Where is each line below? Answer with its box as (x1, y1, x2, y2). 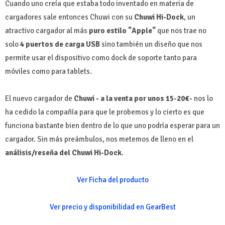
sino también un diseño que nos (100, 39, 202, 49)
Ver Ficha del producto (76, 175, 149, 184)
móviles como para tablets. (5, 66, 92, 76)
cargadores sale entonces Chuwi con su (5, 12, 134, 22)
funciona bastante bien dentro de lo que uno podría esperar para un (5, 121, 220, 130)
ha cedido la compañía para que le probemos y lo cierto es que (5, 107, 204, 117)
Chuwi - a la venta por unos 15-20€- (72, 93, 192, 103)
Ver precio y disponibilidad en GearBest (49, 202, 176, 211)
